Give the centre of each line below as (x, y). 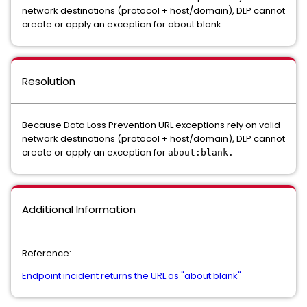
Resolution (49, 81)
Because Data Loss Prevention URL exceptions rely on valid (151, 125)
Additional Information (79, 209)
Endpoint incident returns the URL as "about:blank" (132, 276)
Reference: (47, 253)
